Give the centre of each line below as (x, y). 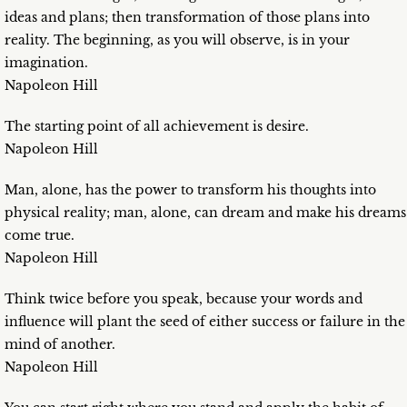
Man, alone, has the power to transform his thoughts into (190, 190)
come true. (40, 236)
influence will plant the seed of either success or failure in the (205, 322)
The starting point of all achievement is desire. (157, 127)
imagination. (46, 63)
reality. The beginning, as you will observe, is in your (177, 40)
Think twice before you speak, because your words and (184, 299)
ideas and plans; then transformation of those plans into (187, 18)
